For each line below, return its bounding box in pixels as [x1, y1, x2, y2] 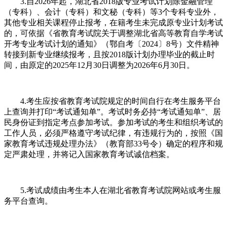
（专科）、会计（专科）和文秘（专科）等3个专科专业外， [4, 7, 219, 16]
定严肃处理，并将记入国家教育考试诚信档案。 [4, 149, 174, 159]
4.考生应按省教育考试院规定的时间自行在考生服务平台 [4, 96, 221, 105]
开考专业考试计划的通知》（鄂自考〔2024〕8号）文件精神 [4, 39, 219, 48]
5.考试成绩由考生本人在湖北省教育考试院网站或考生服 [4, 185, 221, 195]
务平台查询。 [4, 196, 53, 205]
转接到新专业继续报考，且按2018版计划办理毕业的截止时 [4, 50, 215, 59]
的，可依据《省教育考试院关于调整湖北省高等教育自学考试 [4, 28, 223, 37]
